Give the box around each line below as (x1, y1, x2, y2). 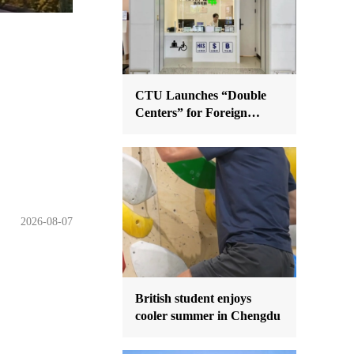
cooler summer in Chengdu (135, 309, 281, 322)
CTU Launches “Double (135, 88, 266, 102)
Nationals (135, 123, 186, 137)
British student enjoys (135, 292, 251, 305)
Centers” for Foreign (135, 106, 247, 119)
